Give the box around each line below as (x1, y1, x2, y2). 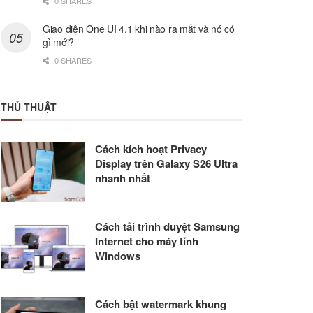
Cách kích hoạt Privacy (95, 141, 207, 157)
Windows (95, 248, 140, 264)
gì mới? (43, 35, 75, 50)
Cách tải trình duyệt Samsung (95, 219, 240, 235)
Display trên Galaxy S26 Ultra (95, 156, 238, 172)
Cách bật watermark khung (95, 296, 226, 312)
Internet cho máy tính (95, 233, 198, 249)
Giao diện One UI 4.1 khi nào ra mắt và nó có (43, 22, 235, 36)
